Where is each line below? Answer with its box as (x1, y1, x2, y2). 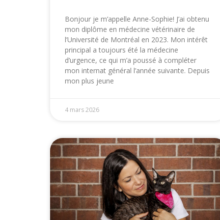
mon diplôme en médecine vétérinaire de (65, 25, 195, 34)
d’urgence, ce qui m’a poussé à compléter (65, 55, 196, 65)
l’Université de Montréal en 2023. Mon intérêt (65, 35, 208, 45)
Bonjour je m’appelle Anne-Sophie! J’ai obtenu (65, 14, 209, 24)
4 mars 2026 (65, 106, 99, 114)
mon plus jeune (65, 76, 114, 86)
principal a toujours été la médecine (65, 45, 178, 55)
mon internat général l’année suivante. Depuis (65, 66, 210, 76)
